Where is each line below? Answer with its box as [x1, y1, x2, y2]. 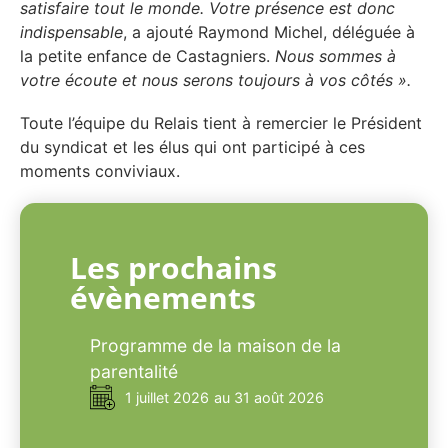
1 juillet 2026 [125, 388, 209, 406]
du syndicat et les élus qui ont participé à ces [20, 137, 365, 158]
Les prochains [70, 246, 277, 288]
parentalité [90, 360, 178, 382]
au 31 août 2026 [214, 388, 324, 406]
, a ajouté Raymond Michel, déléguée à [123, 22, 415, 43]
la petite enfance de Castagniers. [20, 46, 275, 67]
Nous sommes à [275, 46, 396, 67]
